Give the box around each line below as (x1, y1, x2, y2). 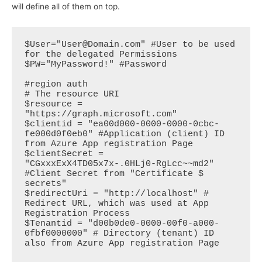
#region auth (24, 79, 88, 89)
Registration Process (24, 208, 130, 219)
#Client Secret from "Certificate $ (24, 168, 204, 179)
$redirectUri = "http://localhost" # (24, 188, 209, 199)
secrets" (24, 178, 67, 189)
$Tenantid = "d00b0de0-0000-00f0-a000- (24, 218, 219, 229)
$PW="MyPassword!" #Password (24, 59, 167, 70)
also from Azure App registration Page (24, 238, 219, 249)
